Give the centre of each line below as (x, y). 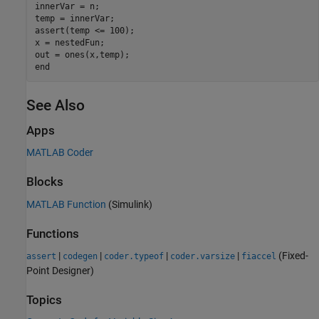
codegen (80, 256)
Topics (44, 300)
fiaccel (259, 256)
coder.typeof (134, 256)
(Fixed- (292, 255)
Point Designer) (60, 270)
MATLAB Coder (60, 153)
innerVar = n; (67, 7)
